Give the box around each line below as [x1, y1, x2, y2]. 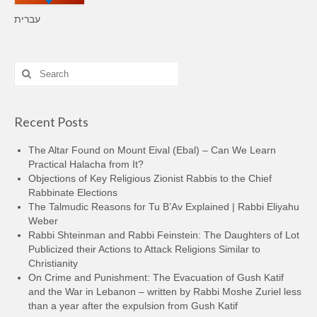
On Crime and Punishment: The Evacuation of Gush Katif [28, 272, 284, 284]
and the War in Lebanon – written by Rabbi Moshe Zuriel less [28, 286, 301, 298]
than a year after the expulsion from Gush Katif [28, 300, 238, 312]
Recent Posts [14, 114, 88, 130]
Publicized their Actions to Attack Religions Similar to [28, 243, 260, 255]
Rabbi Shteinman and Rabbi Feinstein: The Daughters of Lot [28, 229, 299, 241]
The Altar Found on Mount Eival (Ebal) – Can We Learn [28, 144, 276, 156]
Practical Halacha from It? [28, 158, 144, 171]
